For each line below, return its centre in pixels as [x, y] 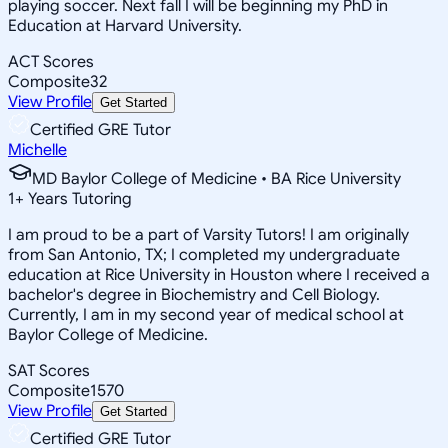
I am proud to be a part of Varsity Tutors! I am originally [208, 234]
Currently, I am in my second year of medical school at [206, 314]
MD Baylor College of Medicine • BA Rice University [216, 178]
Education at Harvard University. [125, 25]
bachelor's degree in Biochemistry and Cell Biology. [194, 294]
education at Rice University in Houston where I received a [219, 274]
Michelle [37, 149]
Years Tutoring [78, 198]
